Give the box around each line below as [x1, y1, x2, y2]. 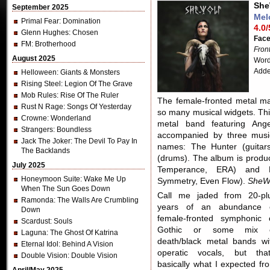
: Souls [50, 217, 72, 225]
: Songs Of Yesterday [63, 102, 131, 111]
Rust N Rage [21, 102, 63, 111]
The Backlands [21, 146, 70, 155]
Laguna [21, 228, 46, 237]
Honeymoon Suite [21, 175, 80, 183]
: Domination [59, 17, 101, 25]
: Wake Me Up [80, 175, 126, 183]
